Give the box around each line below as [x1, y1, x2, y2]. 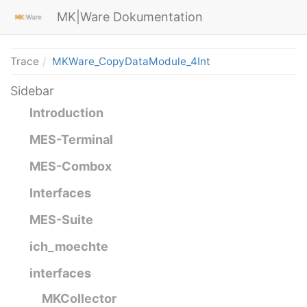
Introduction [29, 106, 103, 120]
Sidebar [10, 84, 54, 98]
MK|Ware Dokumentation [57, 10, 204, 24]
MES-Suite [29, 212, 93, 227]
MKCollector [42, 291, 116, 306]
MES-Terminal [29, 132, 113, 147]
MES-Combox [29, 159, 112, 173]
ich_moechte [29, 239, 108, 254]
